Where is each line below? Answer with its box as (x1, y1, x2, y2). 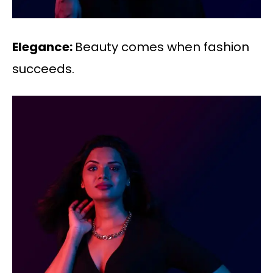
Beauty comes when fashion (75, 38, 249, 55)
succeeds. (12, 60, 74, 77)
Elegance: (12, 38, 75, 55)
